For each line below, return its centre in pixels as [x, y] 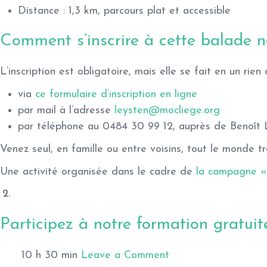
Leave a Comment [125, 255]
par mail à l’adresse [66, 110]
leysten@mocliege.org [167, 110]
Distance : [41, 11]
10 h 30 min [49, 255]
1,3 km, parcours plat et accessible [148, 11]
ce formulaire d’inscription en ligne [116, 94]
